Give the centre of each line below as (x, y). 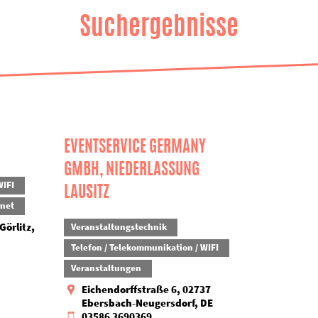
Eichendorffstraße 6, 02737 (146, 289)
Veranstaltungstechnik (119, 227)
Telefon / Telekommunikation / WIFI (144, 247)
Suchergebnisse (159, 26)
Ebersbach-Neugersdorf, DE (147, 303)
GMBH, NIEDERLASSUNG (131, 169)
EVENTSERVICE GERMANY (135, 146)
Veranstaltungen (106, 268)
